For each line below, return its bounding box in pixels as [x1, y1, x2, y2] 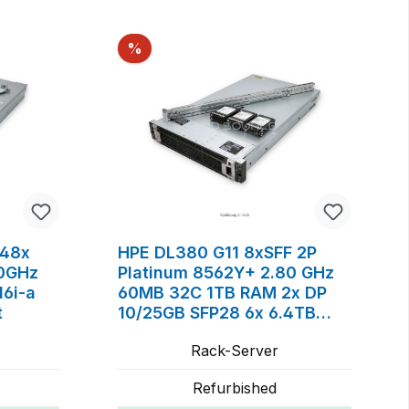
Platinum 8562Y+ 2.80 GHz [117, 262, 334, 282]
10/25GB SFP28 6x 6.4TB [117, 302, 316, 322]
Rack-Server [190, 341, 278, 360]
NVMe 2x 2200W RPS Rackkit [117, 322, 351, 342]
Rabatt [141, 37, 189, 57]
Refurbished [192, 378, 277, 397]
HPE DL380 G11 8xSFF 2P [117, 242, 317, 262]
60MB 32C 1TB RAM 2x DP [117, 282, 327, 302]
